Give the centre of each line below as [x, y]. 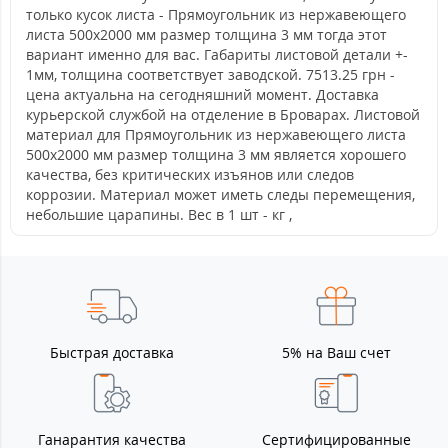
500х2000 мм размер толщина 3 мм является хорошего [216, 154]
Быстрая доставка [112, 352]
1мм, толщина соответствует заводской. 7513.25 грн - [210, 74]
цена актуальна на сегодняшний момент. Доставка [202, 94]
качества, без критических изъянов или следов [190, 174]
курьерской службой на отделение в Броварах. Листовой [223, 114]
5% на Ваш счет [336, 352]
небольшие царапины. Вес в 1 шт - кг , [159, 214]
